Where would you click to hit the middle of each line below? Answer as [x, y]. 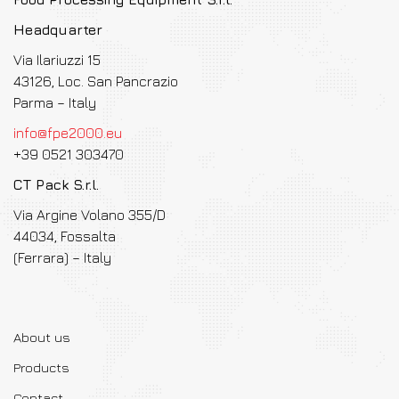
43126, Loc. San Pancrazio [96, 81]
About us [42, 337]
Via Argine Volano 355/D [90, 214]
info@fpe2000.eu [68, 132]
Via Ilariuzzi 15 [57, 59]
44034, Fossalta [65, 236]
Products [41, 367]
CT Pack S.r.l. [56, 184]
